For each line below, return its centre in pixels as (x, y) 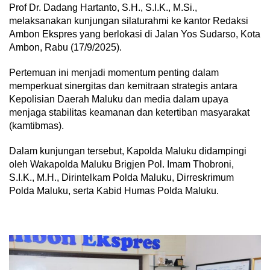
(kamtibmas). (36, 126)
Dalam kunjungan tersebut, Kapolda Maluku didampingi (128, 151)
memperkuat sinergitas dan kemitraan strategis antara (123, 86)
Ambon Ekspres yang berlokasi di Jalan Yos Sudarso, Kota (135, 34)
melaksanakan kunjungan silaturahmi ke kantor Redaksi (129, 21)
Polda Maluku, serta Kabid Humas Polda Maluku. (114, 191)
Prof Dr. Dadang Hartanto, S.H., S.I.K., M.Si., (103, 8)
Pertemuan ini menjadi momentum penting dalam (114, 73)
